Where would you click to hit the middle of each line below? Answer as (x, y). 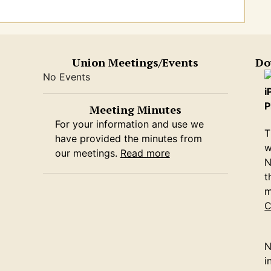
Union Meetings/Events (135, 62)
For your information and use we (129, 124)
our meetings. (87, 153)
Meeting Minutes (135, 109)
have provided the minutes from (128, 138)
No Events (66, 77)
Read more (145, 153)
